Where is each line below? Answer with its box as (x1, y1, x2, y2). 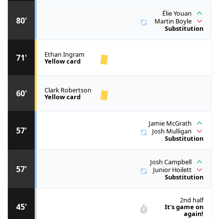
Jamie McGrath (149, 119, 192, 128)
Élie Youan (162, 9, 192, 18)
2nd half (180, 196, 203, 205)
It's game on (165, 202, 203, 212)
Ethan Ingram (44, 50, 85, 59)
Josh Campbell (150, 157, 192, 167)
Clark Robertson (44, 86, 91, 95)
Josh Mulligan (152, 127, 192, 136)
